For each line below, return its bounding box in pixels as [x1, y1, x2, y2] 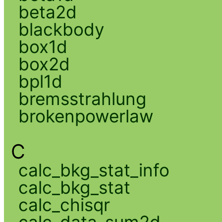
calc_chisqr [18, 194, 110, 215]
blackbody [18, 18, 105, 40]
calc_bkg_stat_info [18, 159, 169, 180]
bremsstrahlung [18, 88, 146, 109]
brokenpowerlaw [18, 105, 154, 126]
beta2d [18, 1, 77, 22]
